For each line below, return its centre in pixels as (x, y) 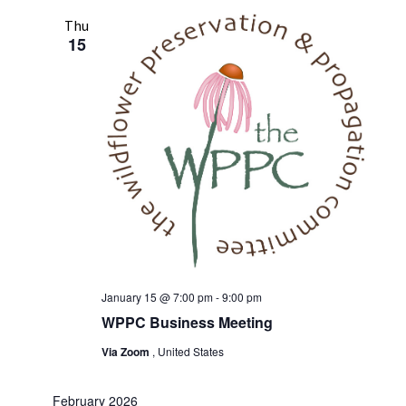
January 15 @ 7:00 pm (157, 297)
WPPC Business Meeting (187, 323)
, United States (188, 352)
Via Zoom (126, 352)
